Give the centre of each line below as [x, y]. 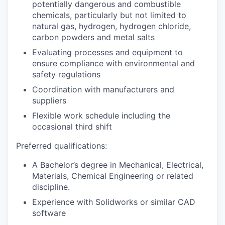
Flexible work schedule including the [101, 116]
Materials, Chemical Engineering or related [113, 176]
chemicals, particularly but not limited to [109, 15]
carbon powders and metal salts [93, 37]
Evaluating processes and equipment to [107, 52]
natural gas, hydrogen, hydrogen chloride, [111, 26]
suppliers [49, 100]
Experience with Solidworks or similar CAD [114, 202]
